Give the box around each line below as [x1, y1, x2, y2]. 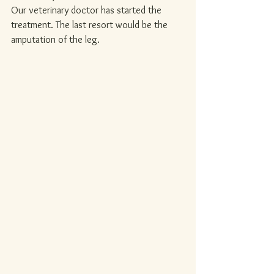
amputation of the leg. [11, 34, 100, 45]
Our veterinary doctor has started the [11, 4, 164, 16]
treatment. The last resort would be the [11, 19, 170, 31]
